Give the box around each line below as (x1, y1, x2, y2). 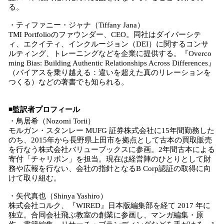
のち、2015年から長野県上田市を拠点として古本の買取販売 (8, 136, 212, 144)
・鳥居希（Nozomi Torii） (8, 117, 95, 125)
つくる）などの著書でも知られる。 (8, 78, 128, 86)
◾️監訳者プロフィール (8, 105, 80, 113)
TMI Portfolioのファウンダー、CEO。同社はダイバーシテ (8, 30, 201, 38)
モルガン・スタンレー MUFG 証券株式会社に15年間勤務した (8, 126, 214, 134)
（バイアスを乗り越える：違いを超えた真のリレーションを (8, 68, 211, 76)
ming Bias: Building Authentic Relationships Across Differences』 (8, 59, 215, 67)
